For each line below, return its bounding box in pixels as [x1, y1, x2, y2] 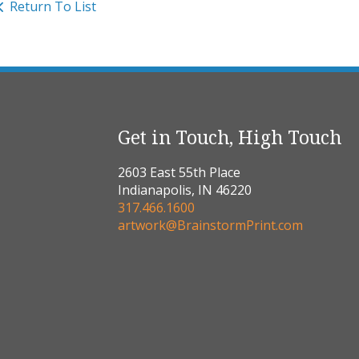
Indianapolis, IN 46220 [118, 181, 252, 200]
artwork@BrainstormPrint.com [118, 216, 303, 235]
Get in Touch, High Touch [118, 124, 341, 151]
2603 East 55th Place [118, 163, 240, 182]
